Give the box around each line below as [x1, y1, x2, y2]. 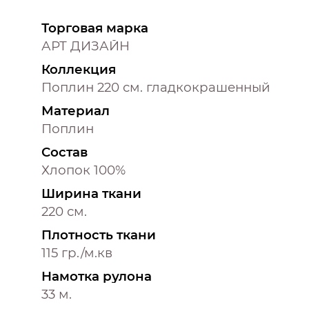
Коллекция [41, 61, 116, 77]
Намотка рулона [41, 268, 152, 284]
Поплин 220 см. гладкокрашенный [41, 79, 270, 95]
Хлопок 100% [41, 161, 126, 178]
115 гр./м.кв [41, 244, 112, 261]
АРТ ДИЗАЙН [41, 37, 130, 54]
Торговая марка [41, 19, 148, 36]
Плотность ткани [41, 226, 156, 243]
